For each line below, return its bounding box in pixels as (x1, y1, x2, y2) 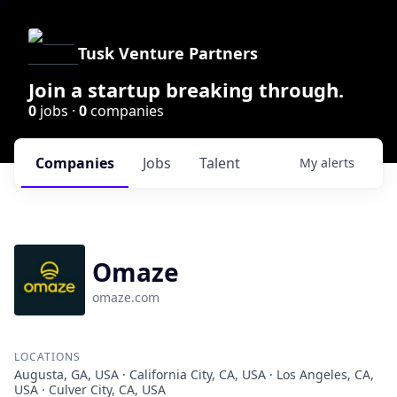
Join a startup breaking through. (28, 76, 344, 103)
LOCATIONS (14, 349, 81, 364)
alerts (321, 154, 354, 171)
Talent (199, 153, 240, 173)
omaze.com (92, 289, 160, 306)
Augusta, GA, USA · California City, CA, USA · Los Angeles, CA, (14, 366, 374, 383)
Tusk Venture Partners (78, 43, 258, 64)
